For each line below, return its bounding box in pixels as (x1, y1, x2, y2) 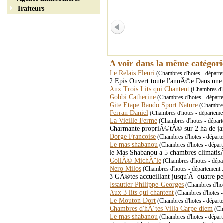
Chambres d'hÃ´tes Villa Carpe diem (110, 204, 213, 212)
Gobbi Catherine (110, 93, 156, 101)
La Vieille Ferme (110, 116, 157, 124)
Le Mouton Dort (110, 196, 156, 204)
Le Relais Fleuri (110, 69, 155, 77)
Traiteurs (17, 5, 44, 12)
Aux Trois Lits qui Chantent (110, 85, 189, 93)
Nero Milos (110, 164, 141, 172)
